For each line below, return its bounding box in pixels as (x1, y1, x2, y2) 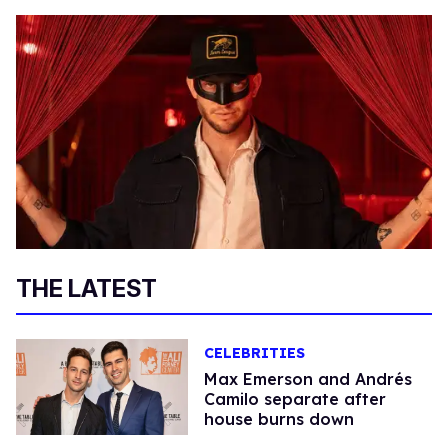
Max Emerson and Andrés (203, 368, 412, 389)
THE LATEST (16, 273, 157, 303)
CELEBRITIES (203, 343, 305, 362)
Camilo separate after (203, 388, 386, 409)
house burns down (203, 408, 354, 429)
